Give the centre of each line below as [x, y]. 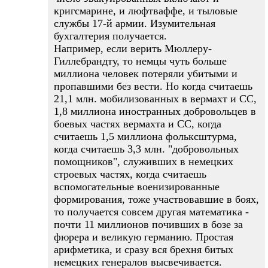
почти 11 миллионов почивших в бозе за [148, 224]
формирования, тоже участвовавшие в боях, [156, 199]
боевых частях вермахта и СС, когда [138, 124]
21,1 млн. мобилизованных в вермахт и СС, [155, 99]
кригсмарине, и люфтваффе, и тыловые [146, 11]
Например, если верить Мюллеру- [133, 48]
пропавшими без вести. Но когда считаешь [153, 86]
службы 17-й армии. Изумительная [135, 23]
